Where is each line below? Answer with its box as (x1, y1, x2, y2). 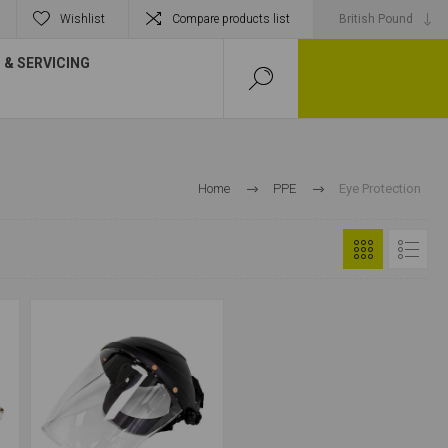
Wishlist (60, 12, 105, 26)
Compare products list (172, 12, 290, 26)
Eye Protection (338, 181, 421, 196)
